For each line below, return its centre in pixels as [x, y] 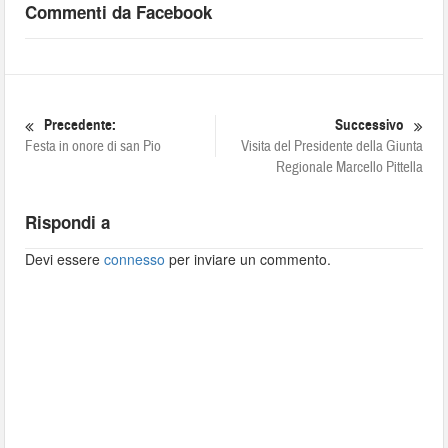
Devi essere [65, 259]
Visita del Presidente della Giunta [331, 146]
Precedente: [80, 125]
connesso [135, 259]
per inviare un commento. [248, 259]
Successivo [369, 125]
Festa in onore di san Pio [93, 146]
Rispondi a [68, 222]
